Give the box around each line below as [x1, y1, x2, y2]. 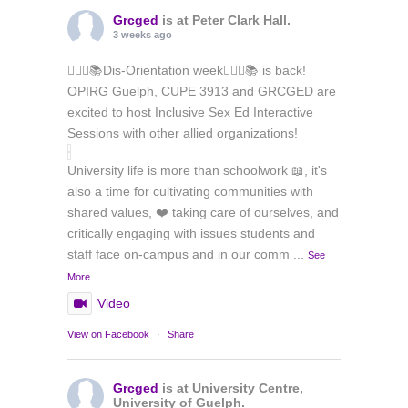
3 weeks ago [113, 29, 172, 41]
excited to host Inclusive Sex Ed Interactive [67, 105, 313, 120]
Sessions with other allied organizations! [67, 126, 298, 141]
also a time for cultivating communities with [67, 184, 313, 199]
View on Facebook [67, 329, 149, 341]
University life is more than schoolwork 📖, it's [67, 163, 327, 178]
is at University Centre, [162, 381, 303, 396]
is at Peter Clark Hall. [162, 13, 291, 28]
